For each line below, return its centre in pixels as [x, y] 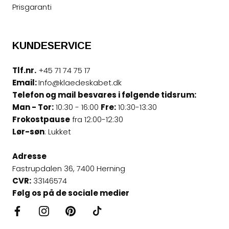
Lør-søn [28, 132]
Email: [25, 83]
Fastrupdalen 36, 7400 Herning [69, 168]
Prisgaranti [32, 7]
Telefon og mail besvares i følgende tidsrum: [104, 95]
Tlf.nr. [24, 70]
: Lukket [58, 132]
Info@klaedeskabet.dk [80, 83]
